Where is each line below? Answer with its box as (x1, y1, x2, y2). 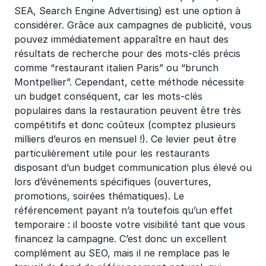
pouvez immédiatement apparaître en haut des (14, 33, 229, 45)
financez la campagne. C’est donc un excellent (14, 233, 227, 245)
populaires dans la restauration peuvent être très (14, 104, 241, 116)
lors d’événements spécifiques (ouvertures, (14, 176, 211, 188)
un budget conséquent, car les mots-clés (14, 90, 202, 102)
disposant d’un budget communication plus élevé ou (14, 161, 252, 173)
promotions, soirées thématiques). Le (14, 190, 184, 202)
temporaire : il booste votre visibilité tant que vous (14, 218, 245, 230)
